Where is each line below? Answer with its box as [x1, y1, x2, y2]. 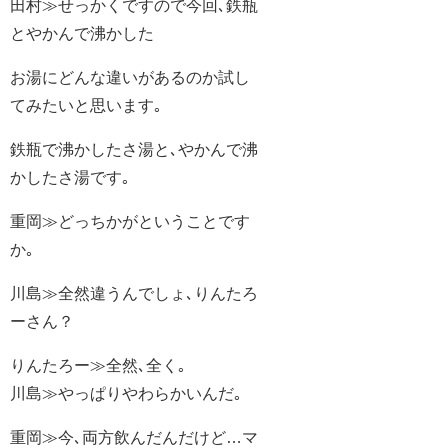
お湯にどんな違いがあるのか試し [10, 69, 250, 86]
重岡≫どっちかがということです [10, 213, 250, 230]
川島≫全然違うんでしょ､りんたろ [10, 285, 258, 302]
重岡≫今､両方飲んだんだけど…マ [10, 429, 258, 446]
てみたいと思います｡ [10, 97, 162, 114]
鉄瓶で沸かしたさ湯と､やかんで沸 [10, 141, 258, 158]
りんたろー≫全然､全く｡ [10, 357, 186, 374]
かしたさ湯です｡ [10, 169, 130, 186]
